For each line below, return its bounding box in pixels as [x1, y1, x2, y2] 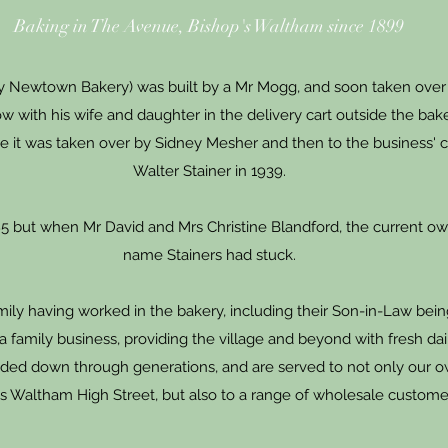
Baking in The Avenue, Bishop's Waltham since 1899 [14, 15, 404, 37]
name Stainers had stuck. [122, 246, 296, 264]
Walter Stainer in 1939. [132, 162, 286, 180]
